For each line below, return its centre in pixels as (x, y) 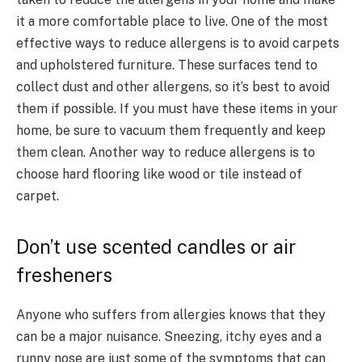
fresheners (64, 275)
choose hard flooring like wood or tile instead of (159, 174)
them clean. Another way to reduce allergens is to (166, 152)
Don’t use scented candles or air (156, 247)
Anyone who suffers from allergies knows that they (171, 315)
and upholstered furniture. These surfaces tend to (167, 65)
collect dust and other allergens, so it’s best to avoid (173, 86)
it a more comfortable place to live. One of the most (172, 21)
